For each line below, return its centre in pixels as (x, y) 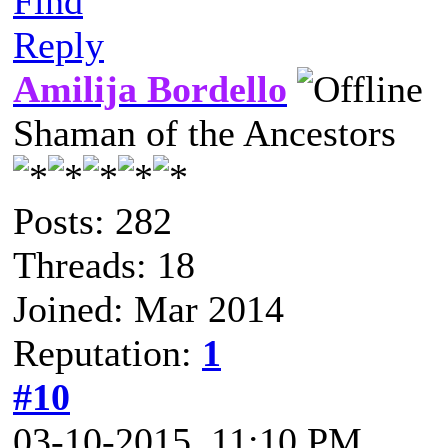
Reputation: (107, 353)
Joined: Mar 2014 (148, 309)
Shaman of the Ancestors (204, 133)
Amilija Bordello (150, 89)
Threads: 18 (104, 265)
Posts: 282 (92, 221)
